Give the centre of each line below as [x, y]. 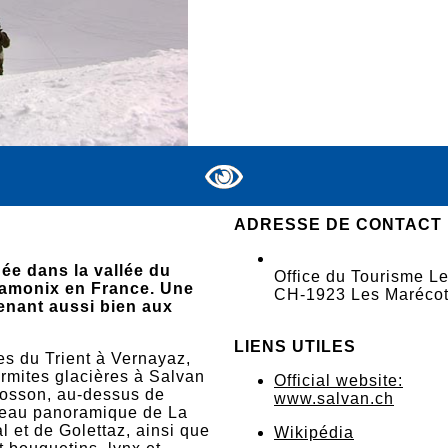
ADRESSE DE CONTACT [338, 224]
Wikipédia [314, 432]
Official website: [338, 380]
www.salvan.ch [334, 398]
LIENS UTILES [295, 346]
